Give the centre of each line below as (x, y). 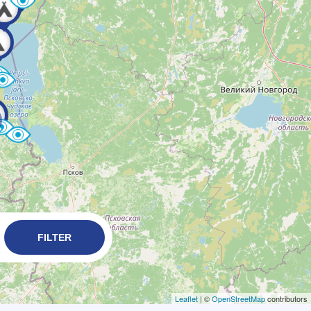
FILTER (54, 237)
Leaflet (186, 298)
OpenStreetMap (238, 298)
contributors (286, 298)
